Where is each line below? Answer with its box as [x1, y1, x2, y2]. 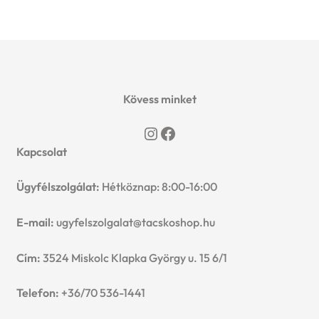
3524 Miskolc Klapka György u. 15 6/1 [40, 250, 227, 265]
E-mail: [16, 214, 56, 229]
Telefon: [16, 286, 59, 300]
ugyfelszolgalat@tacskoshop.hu [56, 214, 215, 229]
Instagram [142, 122, 220, 144]
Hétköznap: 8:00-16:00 [99, 179, 217, 194]
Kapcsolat [16, 144, 67, 159]
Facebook [159, 122, 235, 144]
